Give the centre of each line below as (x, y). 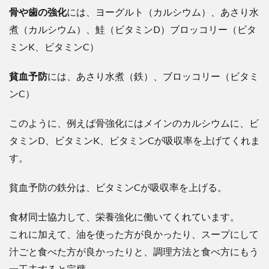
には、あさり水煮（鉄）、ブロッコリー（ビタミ (153, 76)
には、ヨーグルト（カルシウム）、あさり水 (163, 12)
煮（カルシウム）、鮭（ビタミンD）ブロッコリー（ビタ (133, 29)
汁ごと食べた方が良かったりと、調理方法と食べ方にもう (134, 251)
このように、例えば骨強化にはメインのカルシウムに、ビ (134, 123)
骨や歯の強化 (38, 12)
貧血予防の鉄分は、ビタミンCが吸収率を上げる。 (118, 187)
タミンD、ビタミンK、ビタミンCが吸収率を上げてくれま (134, 140)
